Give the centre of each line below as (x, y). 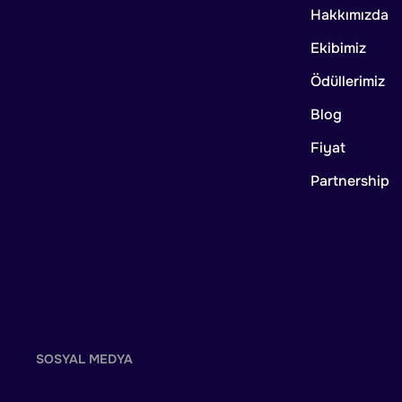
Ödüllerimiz (347, 82)
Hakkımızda (349, 15)
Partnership (350, 181)
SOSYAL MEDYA (84, 359)
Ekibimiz (338, 48)
